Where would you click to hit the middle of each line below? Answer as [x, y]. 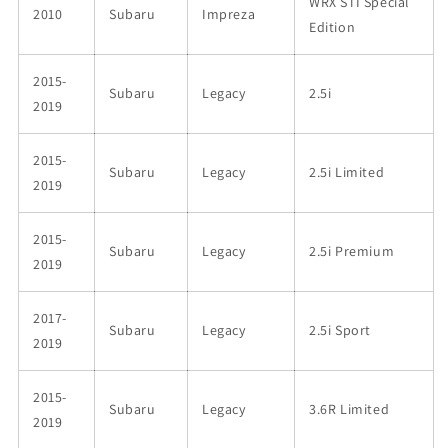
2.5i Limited [347, 171]
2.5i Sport [340, 329]
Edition [332, 26]
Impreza [229, 13]
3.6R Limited [349, 408]
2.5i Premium [352, 250]
